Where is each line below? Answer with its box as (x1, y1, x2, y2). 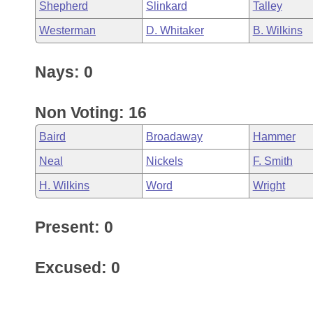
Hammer (252, 131, 296, 143)
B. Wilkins (252, 24, 303, 36)
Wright (252, 180, 285, 191)
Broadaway (145, 131, 203, 143)
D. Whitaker (145, 24, 204, 36)
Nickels (145, 155, 183, 167)
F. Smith (252, 155, 293, 167)
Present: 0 (35, 218, 113, 236)
